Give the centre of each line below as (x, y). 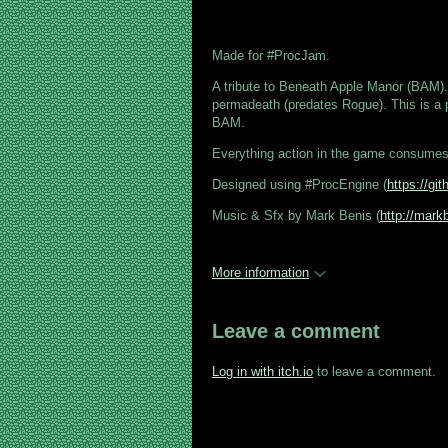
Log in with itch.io (262, 371)
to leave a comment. (374, 371)
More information (260, 272)
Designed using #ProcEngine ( (299, 184)
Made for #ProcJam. (271, 55)
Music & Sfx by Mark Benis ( (296, 215)
